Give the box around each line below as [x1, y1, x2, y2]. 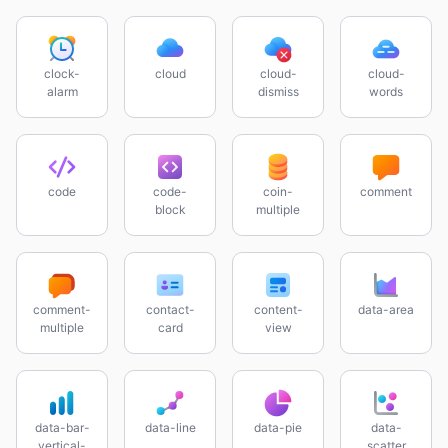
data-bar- [34, 420, 90, 435]
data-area [358, 302, 414, 317]
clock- [44, 66, 80, 81]
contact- [145, 302, 195, 317]
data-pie [254, 420, 302, 435]
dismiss [257, 84, 299, 99]
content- [253, 302, 303, 317]
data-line [144, 420, 196, 435]
